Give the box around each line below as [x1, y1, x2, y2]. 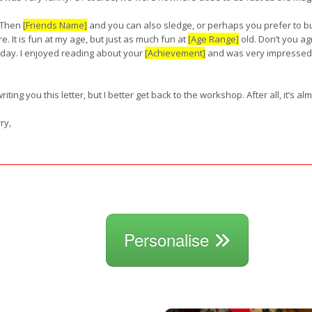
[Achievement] [145, 47, 205, 59]
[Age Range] [188, 33, 239, 45]
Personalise [123, 227, 214, 251]
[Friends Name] [23, 19, 87, 31]
